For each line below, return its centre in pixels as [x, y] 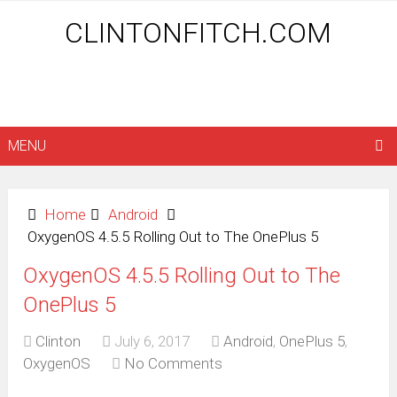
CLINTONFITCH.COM [198, 33]
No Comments [174, 364]
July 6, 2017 [152, 342]
